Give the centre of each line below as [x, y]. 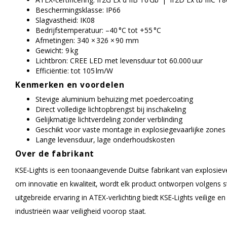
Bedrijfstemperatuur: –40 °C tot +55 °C [98, 30]
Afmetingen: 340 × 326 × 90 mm [87, 40]
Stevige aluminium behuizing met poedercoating [114, 99]
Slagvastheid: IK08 [65, 20]
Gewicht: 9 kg [57, 50]
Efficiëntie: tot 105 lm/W [74, 71]
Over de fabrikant [55, 154]
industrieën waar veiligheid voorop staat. [81, 211]
